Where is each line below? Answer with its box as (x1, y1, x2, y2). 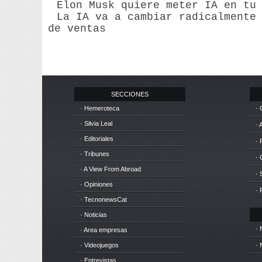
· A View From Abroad (80, 166, 141, 173)
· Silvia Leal (80, 120, 112, 127)
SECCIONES (111, 91, 149, 98)
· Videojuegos (80, 242, 119, 249)
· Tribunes (80, 150, 109, 157)
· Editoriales (80, 135, 113, 142)
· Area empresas (80, 226, 127, 233)
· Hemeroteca (80, 105, 119, 112)
